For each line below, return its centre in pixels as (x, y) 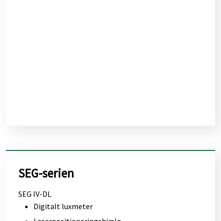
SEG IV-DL (35, 194)
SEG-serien (46, 173)
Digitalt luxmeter (63, 206)
